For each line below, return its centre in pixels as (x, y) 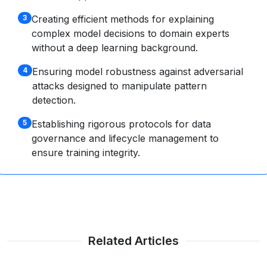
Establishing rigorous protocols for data (121, 124)
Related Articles (133, 241)
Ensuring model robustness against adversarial (137, 72)
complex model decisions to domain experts (130, 33)
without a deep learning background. (114, 48)
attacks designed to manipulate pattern (119, 86)
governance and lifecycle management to (125, 138)
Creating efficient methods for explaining (122, 19)
